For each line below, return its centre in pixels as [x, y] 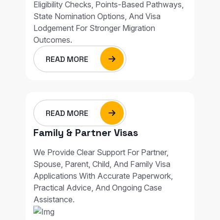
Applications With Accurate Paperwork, [103, 176]
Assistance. [54, 199]
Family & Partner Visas [86, 132]
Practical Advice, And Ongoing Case [98, 187]
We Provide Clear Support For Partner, [101, 152]
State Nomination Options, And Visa [97, 16]
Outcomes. [53, 40]
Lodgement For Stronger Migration [94, 28]
